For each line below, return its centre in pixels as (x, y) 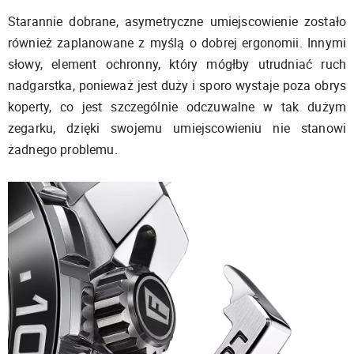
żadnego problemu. (64, 150)
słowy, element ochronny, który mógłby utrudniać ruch (177, 64)
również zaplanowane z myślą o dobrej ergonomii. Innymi (177, 43)
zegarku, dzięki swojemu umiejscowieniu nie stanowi (177, 128)
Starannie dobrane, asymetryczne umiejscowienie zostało (177, 22)
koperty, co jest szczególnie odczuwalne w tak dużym (177, 107)
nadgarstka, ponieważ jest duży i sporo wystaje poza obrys (177, 86)
